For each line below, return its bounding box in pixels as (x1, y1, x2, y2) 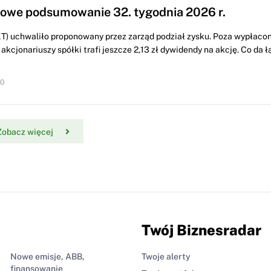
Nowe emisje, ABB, (10, 252, 85, 262)
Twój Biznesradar (142, 221, 261, 239)
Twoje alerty (142, 252, 191, 262)
